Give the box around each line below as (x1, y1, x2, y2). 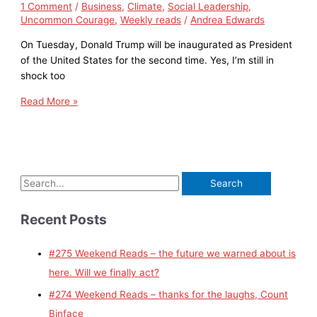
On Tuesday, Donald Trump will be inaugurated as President (21, 38, 293, 50)
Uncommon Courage (21, 14, 115, 26)
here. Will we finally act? (49, 267, 160, 279)
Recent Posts (21, 211, 108, 229)
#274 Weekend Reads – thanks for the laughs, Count (49, 288, 289, 300)
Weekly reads (120, 14, 182, 26)
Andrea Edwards (190, 14, 265, 26)
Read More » (21, 95, 79, 107)
